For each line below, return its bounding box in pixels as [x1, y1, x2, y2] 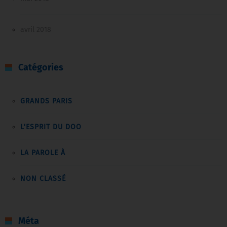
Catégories [18, 62, 63, 73]
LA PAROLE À [20, 148, 65, 158]
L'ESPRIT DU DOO [20, 123, 82, 132]
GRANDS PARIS [20, 97, 72, 106]
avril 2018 [20, 25, 51, 34]
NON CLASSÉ [20, 174, 66, 183]
